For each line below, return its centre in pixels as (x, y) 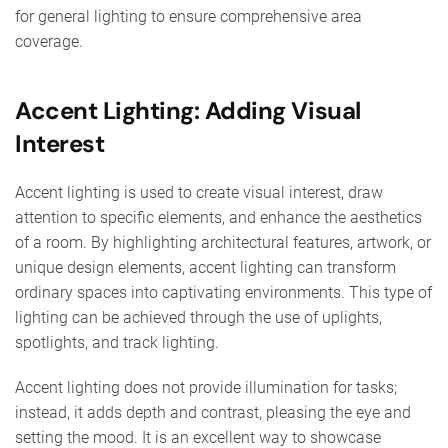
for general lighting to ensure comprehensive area (188, 16)
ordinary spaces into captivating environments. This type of (223, 292)
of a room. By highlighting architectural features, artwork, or (223, 242)
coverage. (49, 41)
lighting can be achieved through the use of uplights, (198, 317)
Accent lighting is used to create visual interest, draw (199, 192)
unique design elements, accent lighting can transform (205, 267)
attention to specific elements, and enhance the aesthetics (218, 217)
